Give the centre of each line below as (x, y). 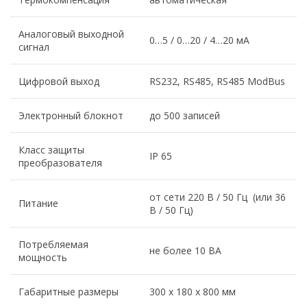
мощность (43, 258)
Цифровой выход (59, 82)
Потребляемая (53, 245)
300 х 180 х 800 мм (193, 292)
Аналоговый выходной (71, 34)
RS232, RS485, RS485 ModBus (217, 82)
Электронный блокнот (71, 116)
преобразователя (60, 163)
